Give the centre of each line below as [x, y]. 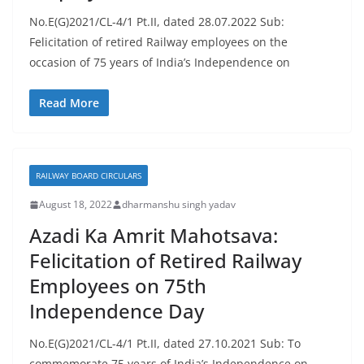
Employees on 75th [118, 286]
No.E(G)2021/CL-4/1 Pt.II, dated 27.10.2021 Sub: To [165, 343]
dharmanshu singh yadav [179, 204]
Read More [69, 103]
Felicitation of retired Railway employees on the [158, 42]
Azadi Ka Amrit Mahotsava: [154, 235]
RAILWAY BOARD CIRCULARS [89, 175]
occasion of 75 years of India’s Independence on [160, 62]
